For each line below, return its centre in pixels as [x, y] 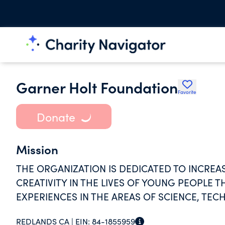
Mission [37, 149]
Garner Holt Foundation [97, 87]
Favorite [187, 92]
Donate [56, 117]
